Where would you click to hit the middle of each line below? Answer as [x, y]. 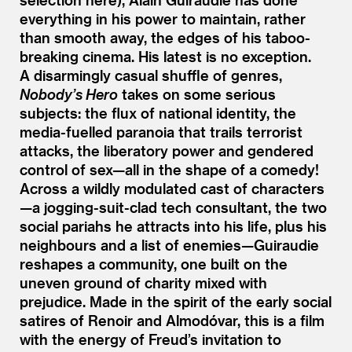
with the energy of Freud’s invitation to [150, 339]
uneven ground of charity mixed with [143, 282]
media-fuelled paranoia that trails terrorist [161, 131]
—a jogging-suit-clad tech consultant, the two [173, 207]
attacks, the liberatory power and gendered [167, 150]
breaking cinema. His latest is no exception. [165, 56]
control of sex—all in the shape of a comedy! [169, 169]
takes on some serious [197, 93]
